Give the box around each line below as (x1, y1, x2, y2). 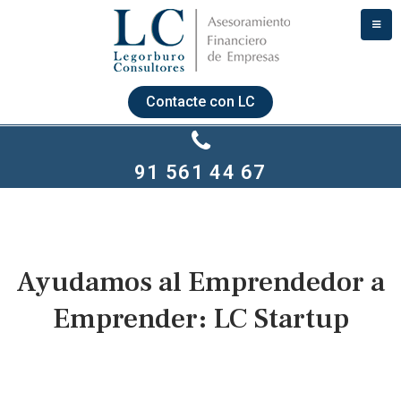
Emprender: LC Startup (52, 299, 349, 337)
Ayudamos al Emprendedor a (16, 262, 385, 301)
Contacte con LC (146, 92, 255, 110)
